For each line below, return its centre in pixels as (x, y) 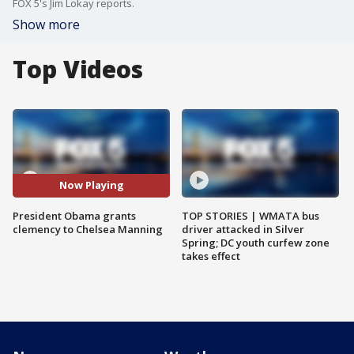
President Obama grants (74, 215)
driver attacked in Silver (243, 229)
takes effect (211, 256)
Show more (46, 24)
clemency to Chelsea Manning (88, 229)
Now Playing (91, 185)
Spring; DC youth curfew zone (256, 242)
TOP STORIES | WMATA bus (250, 215)
